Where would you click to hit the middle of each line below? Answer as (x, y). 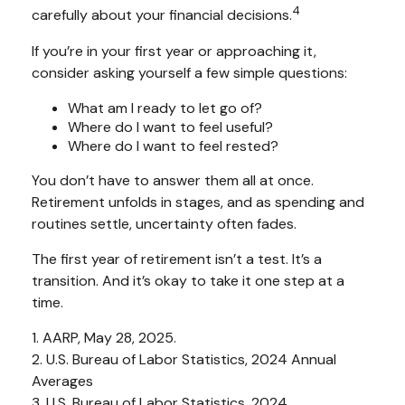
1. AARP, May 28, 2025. (104, 337)
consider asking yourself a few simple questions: (189, 72)
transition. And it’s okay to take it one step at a (188, 280)
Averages (62, 381)
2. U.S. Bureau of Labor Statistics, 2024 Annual (184, 359)
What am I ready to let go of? (165, 108)
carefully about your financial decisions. (162, 15)
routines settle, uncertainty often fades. (164, 223)
